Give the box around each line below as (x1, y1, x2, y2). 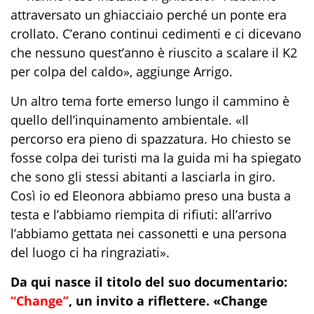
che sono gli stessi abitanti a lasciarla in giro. (11, 168, 275, 186)
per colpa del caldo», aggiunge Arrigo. (11, 63, 233, 81)
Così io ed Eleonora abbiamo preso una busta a (11, 187, 291, 205)
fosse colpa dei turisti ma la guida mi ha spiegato (11, 149, 301, 167)
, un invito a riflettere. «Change (69, 292, 268, 310)
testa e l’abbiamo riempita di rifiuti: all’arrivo (11, 206, 272, 224)
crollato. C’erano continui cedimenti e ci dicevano (11, 25, 301, 43)
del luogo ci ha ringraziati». (11, 244, 170, 261)
